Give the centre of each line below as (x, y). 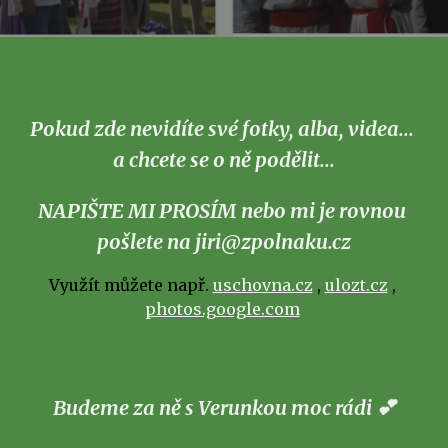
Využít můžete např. (130, 285)
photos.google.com (222, 309)
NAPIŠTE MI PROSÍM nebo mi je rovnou (222, 210)
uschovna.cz (262, 285)
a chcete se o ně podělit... (224, 159)
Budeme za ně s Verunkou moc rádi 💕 (224, 407)
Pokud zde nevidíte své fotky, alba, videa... (222, 128)
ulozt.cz (356, 285)
